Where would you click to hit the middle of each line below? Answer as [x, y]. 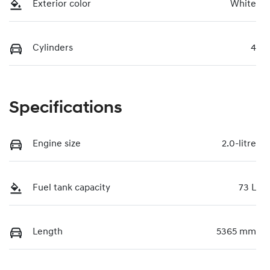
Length [48, 232]
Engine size [57, 144]
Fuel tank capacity [71, 188]
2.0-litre [239, 144]
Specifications [66, 109]
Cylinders [53, 49]
